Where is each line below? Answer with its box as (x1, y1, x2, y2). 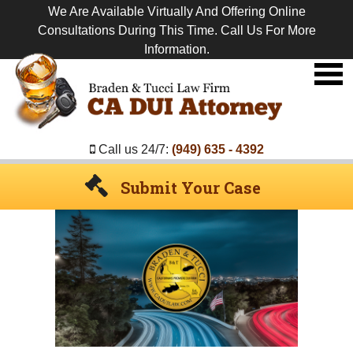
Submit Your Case (121, 177, 261, 199)
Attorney (281, 92, 329, 106)
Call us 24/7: (98, 143, 169, 157)
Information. (143, 43, 210, 56)
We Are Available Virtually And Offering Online (47, 5, 306, 18)
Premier (281, 54, 326, 68)
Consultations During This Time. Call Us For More (37, 24, 316, 37)
